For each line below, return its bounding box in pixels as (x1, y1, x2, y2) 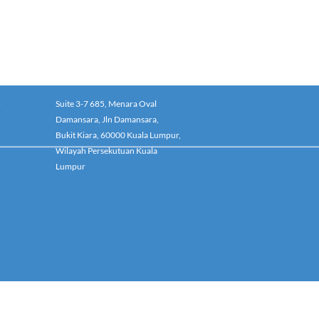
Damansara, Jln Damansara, (56, 114, 159, 125)
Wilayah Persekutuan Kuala (56, 145, 157, 156)
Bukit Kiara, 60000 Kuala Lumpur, (56, 130, 181, 140)
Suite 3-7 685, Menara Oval (56, 98, 157, 109)
